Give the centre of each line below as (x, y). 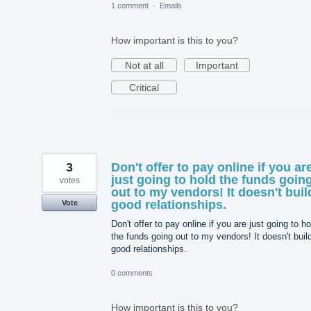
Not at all (144, 65)
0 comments (132, 272)
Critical (144, 87)
